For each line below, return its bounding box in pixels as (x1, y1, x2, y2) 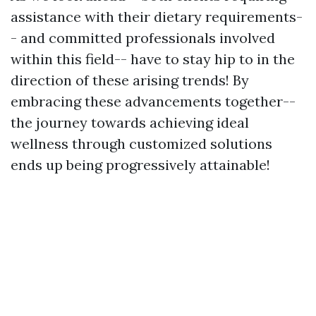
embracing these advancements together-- (11, 92, 296, 111)
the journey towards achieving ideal (11, 114, 249, 132)
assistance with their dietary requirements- (11, 8, 303, 26)
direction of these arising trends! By (11, 71, 249, 90)
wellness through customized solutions (11, 135, 272, 153)
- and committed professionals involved (11, 29, 275, 47)
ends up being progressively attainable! (11, 156, 270, 174)
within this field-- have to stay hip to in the (11, 50, 295, 68)
